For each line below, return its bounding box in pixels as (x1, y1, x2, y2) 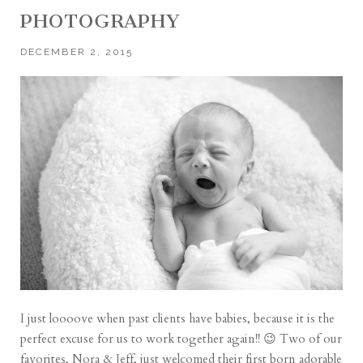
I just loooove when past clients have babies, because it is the (20, 310, 335, 327)
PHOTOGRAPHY (20, 9, 181, 32)
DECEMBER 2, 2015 (20, 45, 133, 58)
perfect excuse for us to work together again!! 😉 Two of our (20, 331, 343, 348)
